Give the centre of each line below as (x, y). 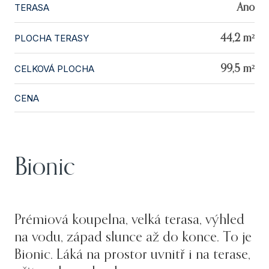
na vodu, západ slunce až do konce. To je (133, 237)
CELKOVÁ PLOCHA (54, 68)
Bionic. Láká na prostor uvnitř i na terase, (132, 255)
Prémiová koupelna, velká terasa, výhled (129, 220)
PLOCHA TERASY (52, 38)
